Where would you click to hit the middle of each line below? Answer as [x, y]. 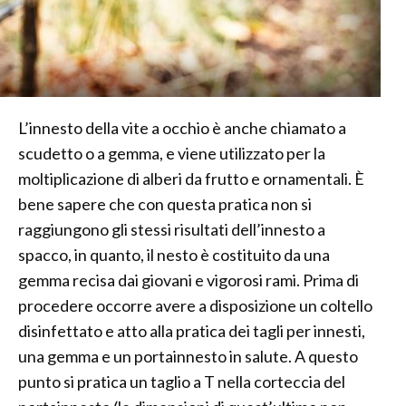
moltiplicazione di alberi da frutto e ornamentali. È [191, 179]
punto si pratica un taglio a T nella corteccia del [182, 382]
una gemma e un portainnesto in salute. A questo [188, 357]
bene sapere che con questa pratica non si [165, 204]
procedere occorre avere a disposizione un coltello [195, 306]
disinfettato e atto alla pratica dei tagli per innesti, [192, 331]
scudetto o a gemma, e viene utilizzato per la [172, 154]
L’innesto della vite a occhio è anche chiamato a [182, 128]
